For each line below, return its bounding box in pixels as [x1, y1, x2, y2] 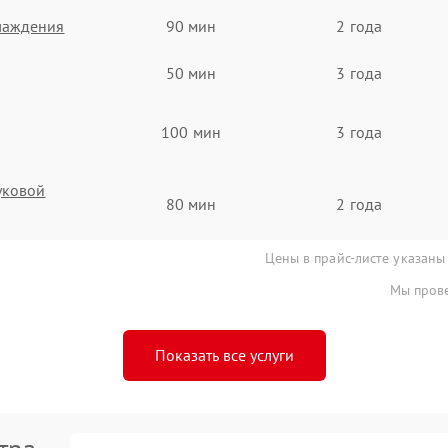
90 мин [165, 15, 217, 36]
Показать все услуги [154, 345, 294, 365]
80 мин [165, 194, 217, 214]
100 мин [161, 122, 221, 142]
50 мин [165, 62, 217, 83]
